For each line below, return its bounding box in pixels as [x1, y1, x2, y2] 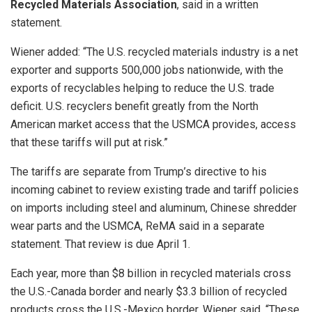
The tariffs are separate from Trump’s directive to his [10, 165, 267, 179]
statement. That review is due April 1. [10, 237, 193, 251]
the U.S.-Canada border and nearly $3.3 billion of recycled [10, 285, 287, 299]
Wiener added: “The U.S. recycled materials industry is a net [10, 45, 298, 59]
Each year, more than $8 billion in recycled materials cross [10, 267, 291, 281]
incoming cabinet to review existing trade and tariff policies [10, 183, 299, 197]
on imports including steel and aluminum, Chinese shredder [10, 201, 297, 215]
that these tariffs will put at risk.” [10, 136, 168, 150]
